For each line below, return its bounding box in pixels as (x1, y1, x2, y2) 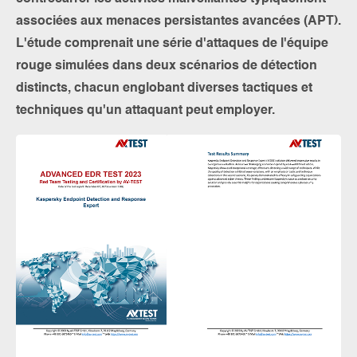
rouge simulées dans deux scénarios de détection (16, 60, 317, 73)
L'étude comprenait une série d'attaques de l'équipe (16, 37, 328, 50)
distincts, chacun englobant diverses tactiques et (16, 82, 312, 95)
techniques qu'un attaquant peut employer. (16, 104, 275, 117)
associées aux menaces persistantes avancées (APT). (16, 15, 341, 28)
